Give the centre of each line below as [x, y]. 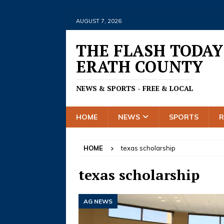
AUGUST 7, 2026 [99, 21]
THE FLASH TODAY [149, 50]
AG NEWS [98, 201]
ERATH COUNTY [139, 66]
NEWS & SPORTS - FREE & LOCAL [134, 88]
